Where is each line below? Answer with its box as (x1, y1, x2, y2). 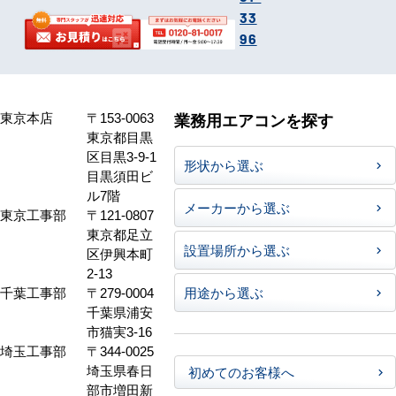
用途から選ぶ (183, 283, 263, 302)
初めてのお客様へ (187, 362, 294, 382)
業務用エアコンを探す (173, 108, 333, 132)
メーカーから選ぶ (183, 198, 290, 217)
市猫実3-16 (87, 322, 152, 341)
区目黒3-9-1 (87, 147, 156, 166)
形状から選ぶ (183, 156, 263, 175)
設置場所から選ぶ (183, 240, 290, 260)
